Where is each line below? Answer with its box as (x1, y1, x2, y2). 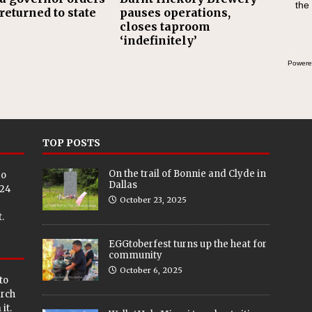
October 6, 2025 (119, 265, 182, 275)
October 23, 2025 (119, 195, 187, 205)
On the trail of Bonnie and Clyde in (108, 168, 266, 180)
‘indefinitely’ (120, 33, 198, 48)
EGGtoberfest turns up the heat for (108, 238, 267, 250)
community (108, 249, 162, 261)
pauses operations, (120, 6, 231, 20)
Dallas (108, 179, 137, 191)
